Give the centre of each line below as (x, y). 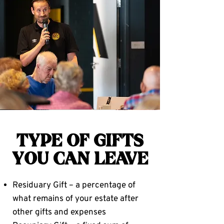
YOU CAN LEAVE (80, 160)
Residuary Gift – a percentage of (74, 185)
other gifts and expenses (59, 212)
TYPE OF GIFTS (80, 142)
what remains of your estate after (75, 199)
